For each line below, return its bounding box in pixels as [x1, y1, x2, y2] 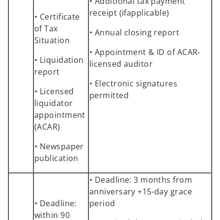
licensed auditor [89, 58, 153, 69]
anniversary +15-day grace [89, 186, 192, 197]
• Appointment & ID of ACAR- [89, 46, 200, 57]
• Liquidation [34, 54, 84, 65]
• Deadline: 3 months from [89, 174, 192, 185]
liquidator [34, 97, 73, 109]
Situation [34, 34, 70, 46]
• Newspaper [34, 140, 84, 152]
